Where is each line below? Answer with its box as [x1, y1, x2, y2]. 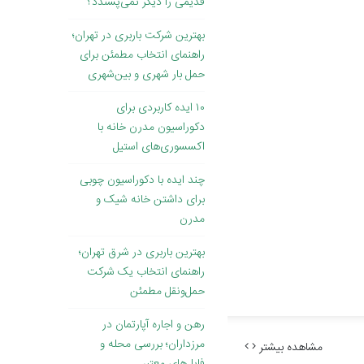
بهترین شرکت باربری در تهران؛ [72, 26, 205, 46]
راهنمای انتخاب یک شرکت [87, 262, 205, 283]
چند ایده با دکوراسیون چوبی [80, 171, 205, 191]
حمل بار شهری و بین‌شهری [88, 65, 205, 85]
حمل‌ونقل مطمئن [130, 282, 205, 302]
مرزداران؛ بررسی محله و [100, 335, 205, 355]
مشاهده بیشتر [256, 338, 323, 358]
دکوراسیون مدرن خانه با [97, 118, 205, 138]
